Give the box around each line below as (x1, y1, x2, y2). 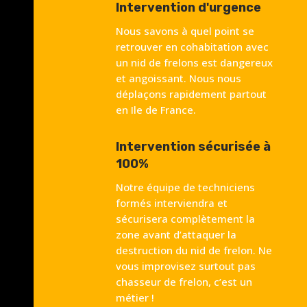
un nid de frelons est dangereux (115, 56, 273, 70)
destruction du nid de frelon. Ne (115, 243, 272, 257)
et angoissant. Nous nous (115, 71, 241, 86)
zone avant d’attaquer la (115, 227, 236, 241)
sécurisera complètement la (115, 211, 255, 225)
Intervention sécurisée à (115, 138, 271, 154)
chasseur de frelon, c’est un (115, 274, 252, 288)
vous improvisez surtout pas (115, 258, 256, 273)
